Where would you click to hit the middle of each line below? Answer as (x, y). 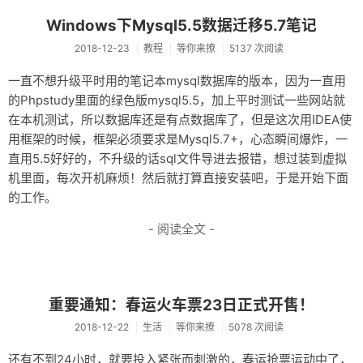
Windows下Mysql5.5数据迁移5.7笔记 (181, 26)
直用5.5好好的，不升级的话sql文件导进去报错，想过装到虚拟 (177, 158)
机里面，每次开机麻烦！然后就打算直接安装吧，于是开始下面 (178, 178)
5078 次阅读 (256, 327)
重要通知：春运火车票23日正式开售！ (181, 305)
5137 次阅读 (257, 48)
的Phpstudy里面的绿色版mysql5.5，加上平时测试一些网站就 (177, 100)
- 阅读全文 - (181, 229)
